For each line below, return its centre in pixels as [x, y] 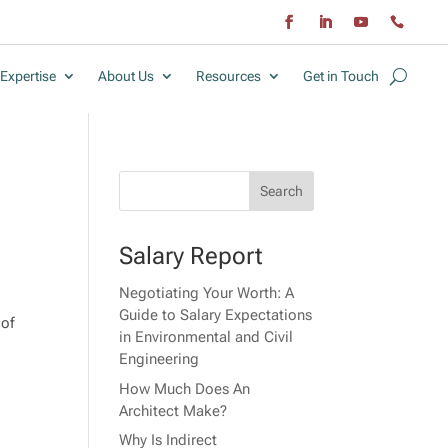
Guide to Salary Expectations [216, 315]
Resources [228, 76]
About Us [126, 76]
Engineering [159, 359]
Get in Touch [341, 76]
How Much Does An [185, 388]
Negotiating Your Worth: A [207, 293]
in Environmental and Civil [206, 337]
